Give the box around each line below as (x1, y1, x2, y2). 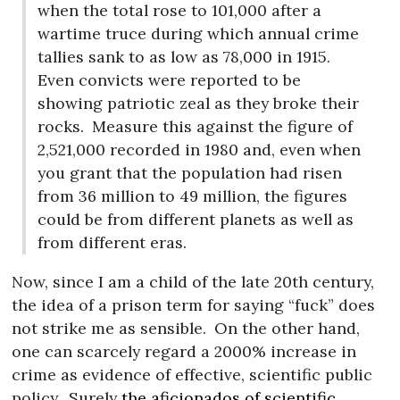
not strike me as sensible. (12, 318, 207, 339)
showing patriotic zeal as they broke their (37, 93, 360, 114)
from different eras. (37, 232, 187, 254)
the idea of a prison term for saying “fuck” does (12, 295, 376, 316)
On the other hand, (209, 318, 360, 339)
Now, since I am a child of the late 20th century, (12, 271, 375, 293)
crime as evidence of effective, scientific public (12, 364, 373, 386)
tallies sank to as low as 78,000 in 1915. (37, 46, 331, 68)
